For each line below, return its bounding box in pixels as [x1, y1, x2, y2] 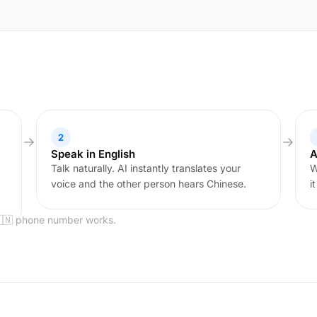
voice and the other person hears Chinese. [50, 178, 246, 190]
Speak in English [50, 147, 135, 161]
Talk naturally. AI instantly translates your [50, 162, 241, 174]
